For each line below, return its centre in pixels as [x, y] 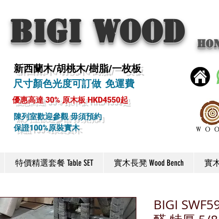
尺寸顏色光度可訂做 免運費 [74, 84]
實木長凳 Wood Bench [149, 163]
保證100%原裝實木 [47, 128]
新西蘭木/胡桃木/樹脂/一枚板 [77, 68]
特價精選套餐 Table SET [54, 163]
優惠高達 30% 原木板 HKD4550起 [70, 100]
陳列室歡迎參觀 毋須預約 [58, 117]
